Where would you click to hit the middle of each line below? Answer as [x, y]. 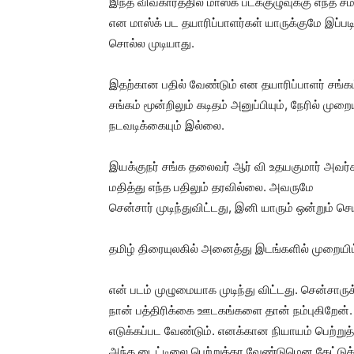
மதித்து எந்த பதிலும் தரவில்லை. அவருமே [211, 187]
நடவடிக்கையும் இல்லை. [167, 125]
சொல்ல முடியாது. [152, 43]
